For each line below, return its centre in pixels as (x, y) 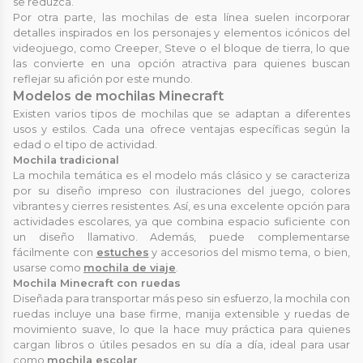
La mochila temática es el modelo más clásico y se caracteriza (181, 175)
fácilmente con (55, 252)
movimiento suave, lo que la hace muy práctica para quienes (181, 329)
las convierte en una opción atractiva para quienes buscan (181, 63)
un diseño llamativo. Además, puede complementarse (181, 237)
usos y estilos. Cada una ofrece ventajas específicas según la (181, 129)
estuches (122, 252)
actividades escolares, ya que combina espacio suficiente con (181, 221)
